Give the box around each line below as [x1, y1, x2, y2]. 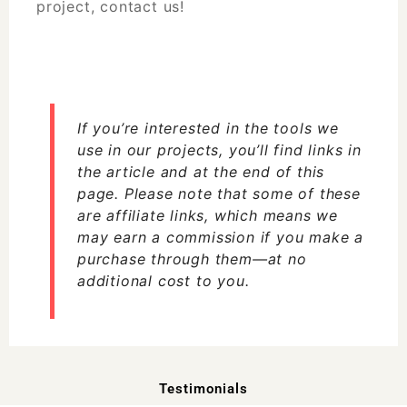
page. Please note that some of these [77, 184, 361, 203]
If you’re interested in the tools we [77, 118, 339, 137]
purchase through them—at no [77, 249, 307, 268]
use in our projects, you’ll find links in [77, 140, 362, 159]
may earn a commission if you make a [77, 227, 363, 246]
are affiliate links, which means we [77, 205, 339, 224]
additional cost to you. [77, 271, 250, 290]
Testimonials [159, 380, 248, 397]
